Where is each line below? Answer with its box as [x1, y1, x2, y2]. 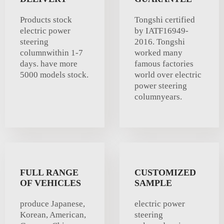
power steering [134, 80, 187, 90]
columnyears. [134, 91, 182, 101]
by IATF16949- [134, 25, 188, 35]
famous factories [134, 58, 193, 68]
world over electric [134, 69, 201, 79]
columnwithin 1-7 [20, 47, 83, 57]
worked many [134, 47, 182, 57]
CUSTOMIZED [134, 167, 196, 177]
